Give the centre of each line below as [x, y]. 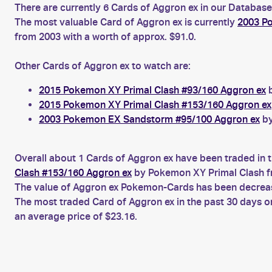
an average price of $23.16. [76, 216]
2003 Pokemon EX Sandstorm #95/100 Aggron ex [149, 119]
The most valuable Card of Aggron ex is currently [126, 22]
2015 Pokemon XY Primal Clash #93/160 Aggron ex [152, 90]
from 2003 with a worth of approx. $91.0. [105, 37]
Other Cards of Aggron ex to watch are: [103, 66]
